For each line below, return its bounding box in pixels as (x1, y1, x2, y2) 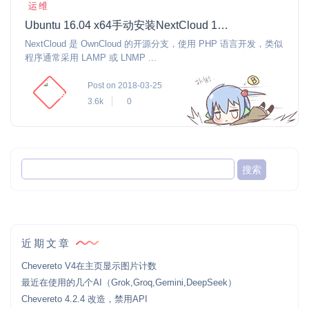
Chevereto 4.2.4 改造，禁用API (21, 293, 148, 304)
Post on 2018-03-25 (88, 81, 162, 90)
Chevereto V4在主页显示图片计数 (21, 260, 157, 271)
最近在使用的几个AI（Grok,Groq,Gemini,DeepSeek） (21, 277, 237, 288)
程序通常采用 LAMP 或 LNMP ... (25, 52, 157, 63)
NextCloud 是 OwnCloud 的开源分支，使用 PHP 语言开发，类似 (25, 39, 283, 49)
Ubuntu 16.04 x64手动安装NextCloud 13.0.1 (217, 19, 228, 31)
